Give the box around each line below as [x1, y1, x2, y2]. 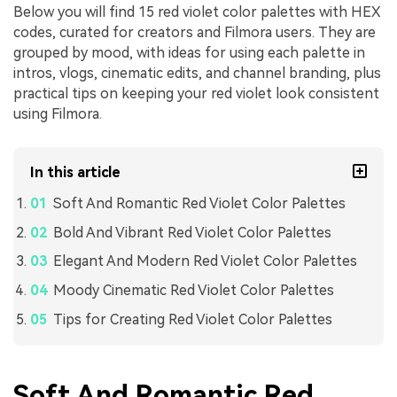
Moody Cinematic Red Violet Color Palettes [52, 282, 334, 300]
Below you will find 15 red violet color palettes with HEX [13, 4, 381, 20]
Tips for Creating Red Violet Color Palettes [52, 310, 332, 328]
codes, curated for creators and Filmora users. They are [13, 24, 376, 41]
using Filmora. [13, 105, 102, 122]
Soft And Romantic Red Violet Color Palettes [52, 194, 346, 212]
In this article [30, 163, 121, 181]
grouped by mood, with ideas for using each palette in [13, 44, 365, 61]
